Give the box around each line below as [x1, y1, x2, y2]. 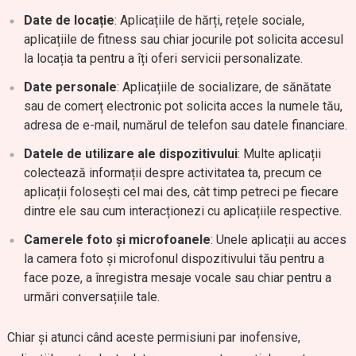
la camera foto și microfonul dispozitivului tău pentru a [23, 251, 324, 266]
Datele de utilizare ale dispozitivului [23, 146, 238, 161]
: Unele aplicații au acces [210, 232, 346, 247]
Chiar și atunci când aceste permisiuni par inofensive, [6, 330, 300, 345]
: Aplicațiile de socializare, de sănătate [116, 79, 331, 95]
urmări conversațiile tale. [23, 289, 160, 304]
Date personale [23, 79, 117, 95]
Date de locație [23, 13, 114, 28]
